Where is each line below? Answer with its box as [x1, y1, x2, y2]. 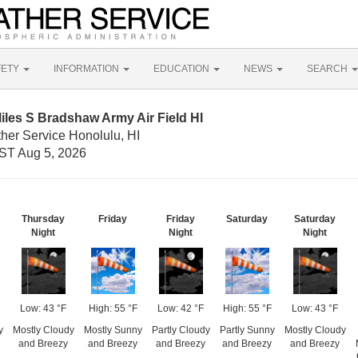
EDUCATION [153, 63, 212, 74]
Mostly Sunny [83, 324, 142, 336]
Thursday [22, 213, 65, 225]
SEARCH [307, 63, 350, 74]
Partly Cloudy [151, 324, 210, 336]
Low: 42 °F [157, 303, 204, 314]
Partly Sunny [219, 324, 275, 336]
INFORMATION [54, 63, 121, 74]
